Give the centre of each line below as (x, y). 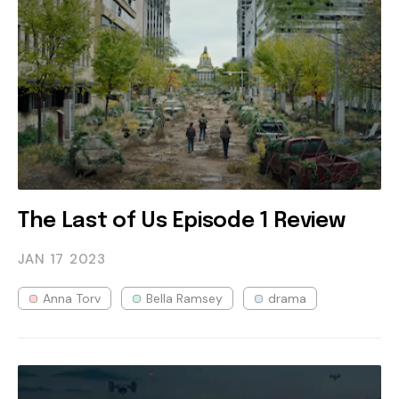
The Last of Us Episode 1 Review (182, 221)
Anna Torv (72, 298)
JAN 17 (41, 259)
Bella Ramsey (184, 298)
